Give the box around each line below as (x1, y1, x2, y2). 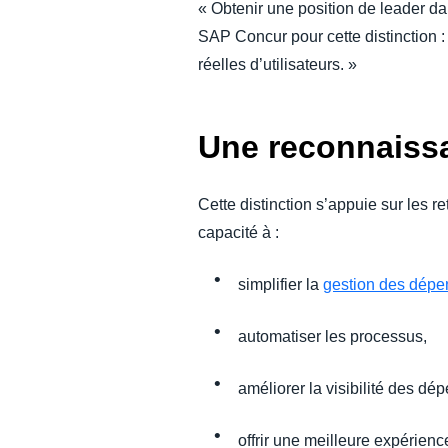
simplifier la (238, 276, 324, 293)
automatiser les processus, (238, 328, 428, 345)
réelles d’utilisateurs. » (198, 56, 358, 73)
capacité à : (198, 224, 280, 241)
